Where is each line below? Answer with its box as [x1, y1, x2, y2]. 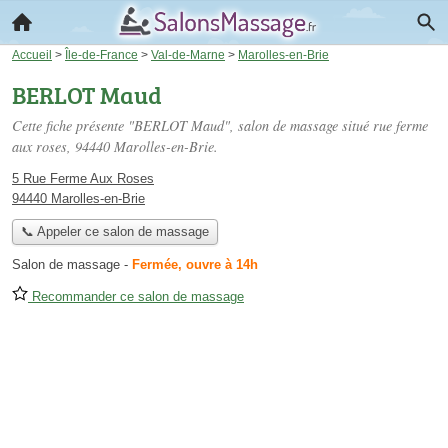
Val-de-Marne [151, 48, 225, 61]
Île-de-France [65, 48, 138, 61]
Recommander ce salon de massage [28, 289, 244, 305]
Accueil [12, 48, 52, 61]
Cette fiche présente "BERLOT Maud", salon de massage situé [12, 116, 373, 135]
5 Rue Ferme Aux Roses [12, 171, 154, 186]
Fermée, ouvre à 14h [132, 257, 258, 273]
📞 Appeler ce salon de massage [20, 224, 209, 240]
